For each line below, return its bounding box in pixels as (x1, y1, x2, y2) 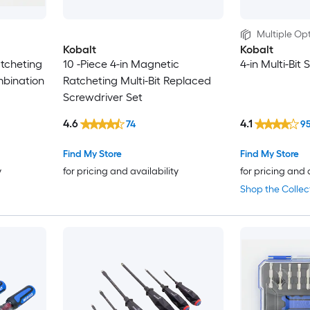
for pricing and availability (62, 165, 179, 178)
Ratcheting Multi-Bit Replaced (62, 74, 211, 88)
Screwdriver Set (62, 91, 143, 104)
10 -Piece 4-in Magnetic (62, 57, 179, 71)
